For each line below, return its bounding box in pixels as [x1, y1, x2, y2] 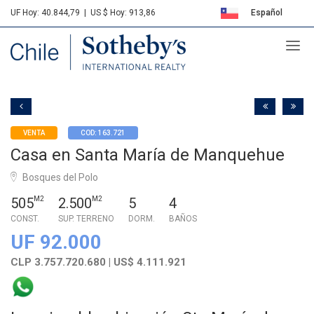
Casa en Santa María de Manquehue [11, 144, 285, 165]
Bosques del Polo [20, 171, 98, 183]
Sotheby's [11, 32, 103, 60]
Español [248, 8, 282, 18]
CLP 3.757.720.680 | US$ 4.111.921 [11, 255, 186, 268]
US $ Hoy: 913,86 [90, 8, 156, 18]
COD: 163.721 [81, 128, 125, 137]
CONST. [11, 213, 39, 224]
